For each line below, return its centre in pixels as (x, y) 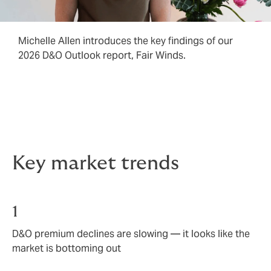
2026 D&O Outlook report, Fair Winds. (102, 55)
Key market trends (96, 163)
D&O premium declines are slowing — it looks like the (131, 233)
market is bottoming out (67, 248)
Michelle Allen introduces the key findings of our (126, 41)
